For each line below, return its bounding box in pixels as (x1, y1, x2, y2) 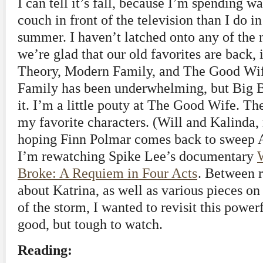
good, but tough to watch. (18, 217, 163, 232)
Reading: (18, 242, 72, 258)
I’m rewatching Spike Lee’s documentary (18, 149, 257, 164)
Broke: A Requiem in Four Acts (18, 166, 197, 181)
